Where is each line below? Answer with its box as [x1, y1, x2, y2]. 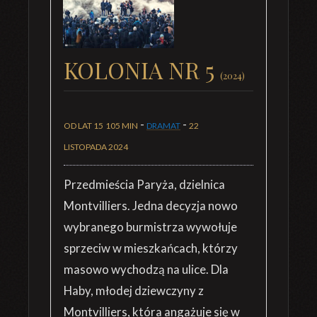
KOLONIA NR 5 [64, 54, 220, 85]
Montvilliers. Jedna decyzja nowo [64, 198, 238, 213]
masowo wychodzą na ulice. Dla [64, 262, 229, 277]
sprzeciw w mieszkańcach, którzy [64, 241, 238, 255]
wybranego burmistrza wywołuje [64, 219, 237, 234]
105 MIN [105, 120, 138, 131]
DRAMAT [146, 120, 180, 131]
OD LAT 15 [64, 120, 103, 131]
